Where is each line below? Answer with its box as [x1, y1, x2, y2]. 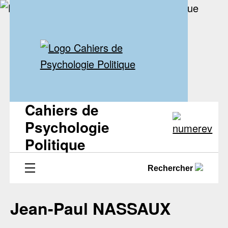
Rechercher [148, 164, 195, 173]
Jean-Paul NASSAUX [10, 196, 170, 220]
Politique [24, 133, 85, 155]
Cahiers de [24, 99, 99, 120]
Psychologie [24, 116, 109, 137]
